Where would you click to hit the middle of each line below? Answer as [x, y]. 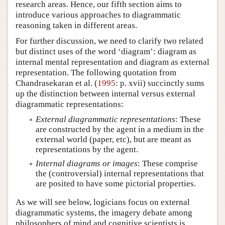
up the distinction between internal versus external [105, 93]
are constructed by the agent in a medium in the [120, 129]
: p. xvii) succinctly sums [160, 83]
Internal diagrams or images [87, 163]
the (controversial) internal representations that [120, 173]
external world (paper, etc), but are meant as [114, 139]
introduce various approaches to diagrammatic [98, 15]
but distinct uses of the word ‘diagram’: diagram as [106, 51]
